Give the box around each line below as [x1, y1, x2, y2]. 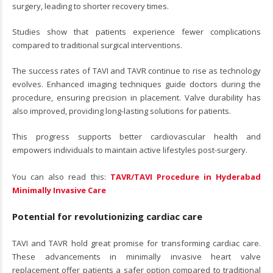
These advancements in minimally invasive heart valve [12, 250, 261, 262]
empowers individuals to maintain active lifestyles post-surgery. [12, 144, 247, 155]
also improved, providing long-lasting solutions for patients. [12, 105, 231, 116]
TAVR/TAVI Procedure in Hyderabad [110, 171, 261, 182]
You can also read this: [12, 171, 110, 182]
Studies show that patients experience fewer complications [12, 26, 261, 37]
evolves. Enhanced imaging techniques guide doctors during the [12, 78, 261, 90]
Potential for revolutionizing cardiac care [12, 210, 202, 222]
